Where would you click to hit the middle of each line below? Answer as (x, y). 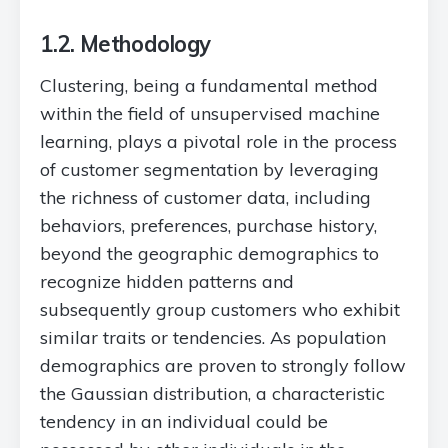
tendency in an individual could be (184, 421)
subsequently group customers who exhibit (220, 309)
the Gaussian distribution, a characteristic (212, 393)
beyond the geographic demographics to (209, 253)
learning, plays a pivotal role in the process (218, 141)
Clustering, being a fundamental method (209, 85)
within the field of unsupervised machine (210, 113)
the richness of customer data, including (205, 197)
